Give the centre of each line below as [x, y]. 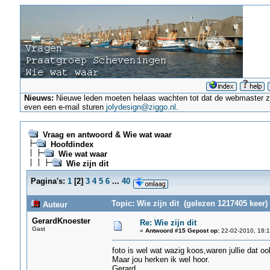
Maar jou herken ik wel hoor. [161, 259]
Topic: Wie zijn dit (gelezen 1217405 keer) [189, 203]
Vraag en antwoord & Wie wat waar [107, 135]
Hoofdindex [72, 144]
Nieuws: [39, 98]
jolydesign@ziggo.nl [141, 107]
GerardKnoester [61, 221]
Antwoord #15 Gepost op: [182, 231]
